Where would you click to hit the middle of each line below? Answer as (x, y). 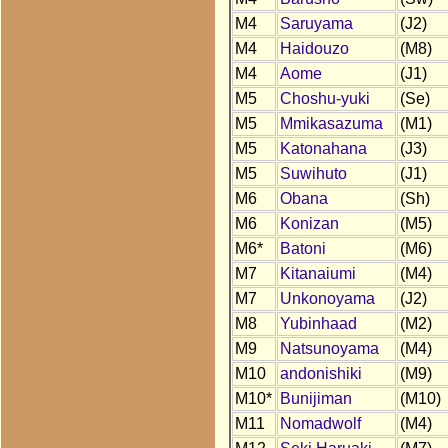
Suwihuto (313, 174)
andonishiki (320, 374)
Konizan (309, 224)
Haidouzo (314, 49)
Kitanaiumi (317, 274)
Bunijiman (315, 399)
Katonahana (323, 149)
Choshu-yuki (324, 99)
